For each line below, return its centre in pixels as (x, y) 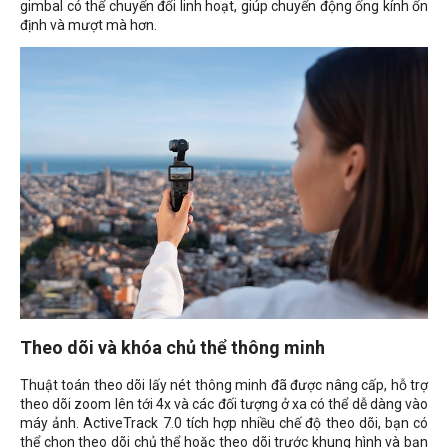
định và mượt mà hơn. (88, 24)
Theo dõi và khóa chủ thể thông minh (172, 347)
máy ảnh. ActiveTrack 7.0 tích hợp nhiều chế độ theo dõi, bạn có (224, 422)
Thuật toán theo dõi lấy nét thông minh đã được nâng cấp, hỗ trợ (224, 384)
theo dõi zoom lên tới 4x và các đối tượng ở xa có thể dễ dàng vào (224, 403)
